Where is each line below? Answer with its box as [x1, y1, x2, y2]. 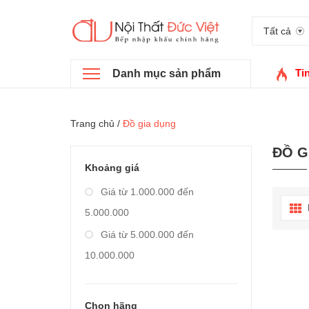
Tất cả [263, 26, 291, 37]
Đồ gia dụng [123, 118, 176, 130]
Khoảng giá [85, 162, 139, 174]
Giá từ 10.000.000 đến [98, 272, 199, 283]
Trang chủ [70, 118, 114, 130]
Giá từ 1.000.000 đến [98, 186, 194, 198]
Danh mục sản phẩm [112, 68, 221, 80]
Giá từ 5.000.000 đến [98, 229, 194, 241]
